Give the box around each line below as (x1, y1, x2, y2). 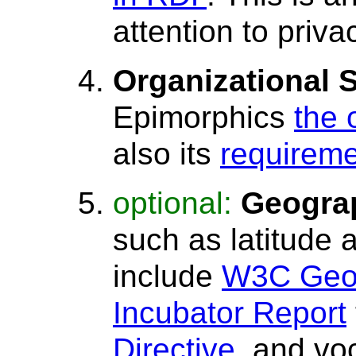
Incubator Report (113, 295, 346, 330)
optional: (113, 185, 241, 220)
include (113, 258, 222, 293)
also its (113, 136, 220, 171)
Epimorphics (113, 99, 294, 134)
